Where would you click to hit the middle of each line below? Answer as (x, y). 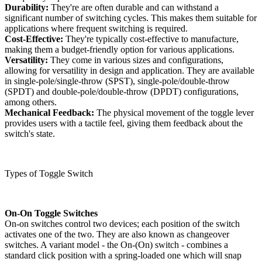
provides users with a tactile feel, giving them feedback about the (124, 123)
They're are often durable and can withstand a (135, 7)
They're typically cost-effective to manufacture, (152, 39)
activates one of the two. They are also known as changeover (117, 234)
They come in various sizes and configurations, (137, 60)
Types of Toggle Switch (49, 173)
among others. (31, 102)
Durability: (28, 7)
